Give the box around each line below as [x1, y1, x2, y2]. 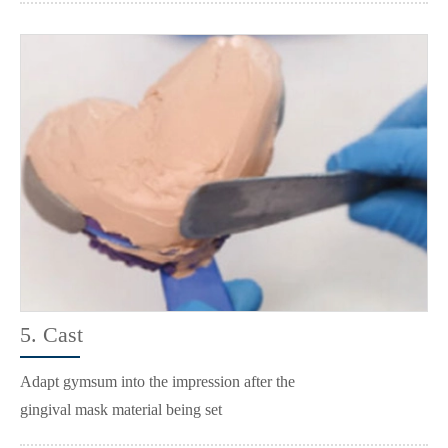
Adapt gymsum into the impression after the [20, 373, 295, 391]
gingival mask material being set [20, 401, 222, 419]
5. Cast [20, 322, 83, 348]
